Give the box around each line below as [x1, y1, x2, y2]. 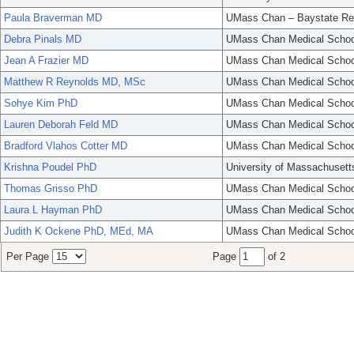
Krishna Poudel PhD [4, 161, 96, 174]
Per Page [6, 250, 52, 263]
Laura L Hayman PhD [4, 204, 102, 217]
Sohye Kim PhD [4, 97, 77, 110]
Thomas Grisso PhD [4, 183, 97, 195]
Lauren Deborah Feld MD [4, 119, 118, 131]
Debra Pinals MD [4, 33, 81, 46]
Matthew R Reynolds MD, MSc [4, 76, 145, 88]
